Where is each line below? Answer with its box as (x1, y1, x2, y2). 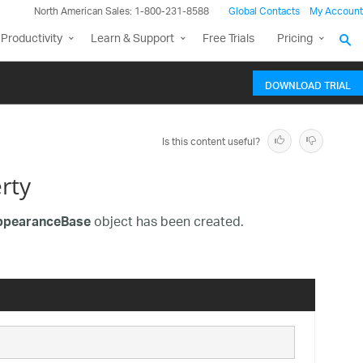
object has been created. (90, 210, 244, 237)
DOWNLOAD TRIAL (265, 70, 351, 97)
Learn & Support (91, 27, 174, 52)
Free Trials (203, 27, 254, 52)
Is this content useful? (162, 131, 260, 153)
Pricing (277, 27, 313, 52)
